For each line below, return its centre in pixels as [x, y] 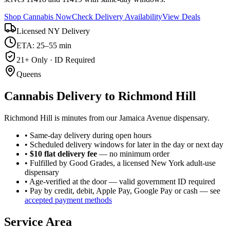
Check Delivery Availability [117, 16]
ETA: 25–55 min [44, 45]
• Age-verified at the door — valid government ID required [120, 181]
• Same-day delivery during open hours [88, 135]
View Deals [181, 16]
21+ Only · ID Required [56, 60]
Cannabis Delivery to [61, 96]
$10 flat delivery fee [63, 154]
